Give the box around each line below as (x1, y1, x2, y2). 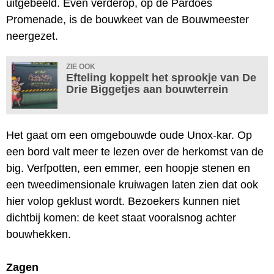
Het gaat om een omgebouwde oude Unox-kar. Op (6, 128, 252, 141)
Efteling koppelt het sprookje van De (66, 71, 256, 84)
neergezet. (6, 29, 58, 42)
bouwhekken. (6, 228, 71, 240)
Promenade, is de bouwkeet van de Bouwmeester (6, 13, 249, 26)
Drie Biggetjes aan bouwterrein (66, 83, 228, 95)
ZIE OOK (66, 62, 95, 71)
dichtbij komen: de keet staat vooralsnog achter (6, 211, 236, 224)
